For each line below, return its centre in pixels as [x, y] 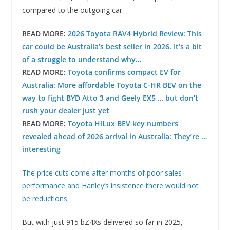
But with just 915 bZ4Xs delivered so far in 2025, [102, 222]
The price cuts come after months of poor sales [102, 172]
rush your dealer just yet [65, 110]
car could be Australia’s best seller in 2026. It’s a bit [112, 46]
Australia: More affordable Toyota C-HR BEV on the [111, 85]
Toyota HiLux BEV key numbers [123, 123]
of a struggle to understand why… [81, 59]
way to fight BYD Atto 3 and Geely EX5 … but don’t [110, 98]
